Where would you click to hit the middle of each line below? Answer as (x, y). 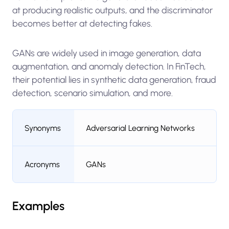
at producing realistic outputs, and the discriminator (112, 10)
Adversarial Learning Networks (141, 128)
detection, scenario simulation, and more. (92, 93)
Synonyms (43, 128)
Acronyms (42, 164)
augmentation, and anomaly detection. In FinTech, (109, 66)
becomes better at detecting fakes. (82, 24)
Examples (38, 206)
